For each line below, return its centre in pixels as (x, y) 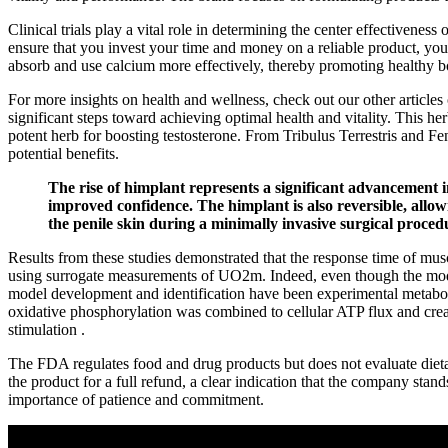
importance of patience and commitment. (136, 399)
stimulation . (46, 329)
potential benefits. (63, 153)
